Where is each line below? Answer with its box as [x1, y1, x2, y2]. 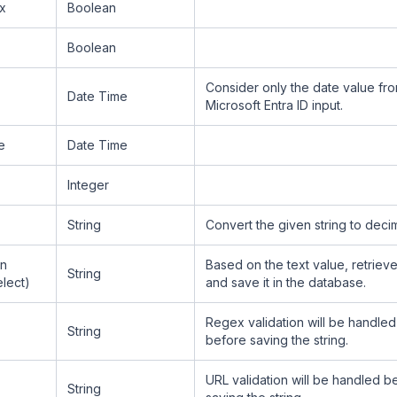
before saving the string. [206, 332, 348, 347]
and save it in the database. [206, 275, 366, 290]
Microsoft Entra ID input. [206, 97, 343, 113]
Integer [67, 177, 109, 192]
